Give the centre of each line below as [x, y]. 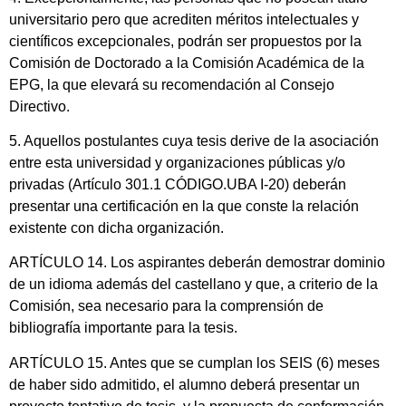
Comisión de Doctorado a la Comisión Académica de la [187, 63]
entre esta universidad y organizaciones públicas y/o [177, 163]
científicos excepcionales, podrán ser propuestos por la [185, 41]
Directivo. [39, 106]
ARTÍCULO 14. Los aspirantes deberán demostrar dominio [197, 263]
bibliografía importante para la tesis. [123, 328]
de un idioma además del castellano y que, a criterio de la [193, 285]
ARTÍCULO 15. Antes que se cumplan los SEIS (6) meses [194, 362]
